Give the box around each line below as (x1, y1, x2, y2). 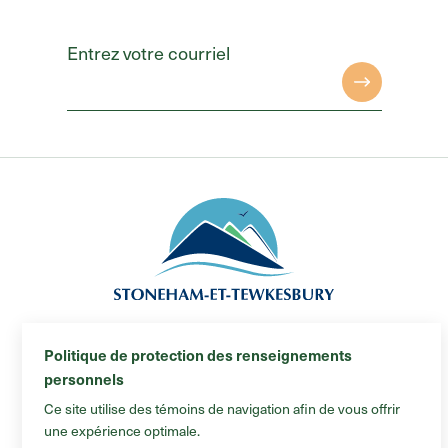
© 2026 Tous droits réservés (147, 360, 301, 379)
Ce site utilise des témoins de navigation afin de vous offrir (44, 397, 400, 419)
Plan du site (192, 388, 256, 407)
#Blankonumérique (172, 416, 276, 435)
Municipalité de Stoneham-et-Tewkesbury (111, 342, 337, 361)
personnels (44, 367, 124, 389)
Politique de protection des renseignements (44, 343, 352, 365)
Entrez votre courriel (66, 38, 230, 66)
